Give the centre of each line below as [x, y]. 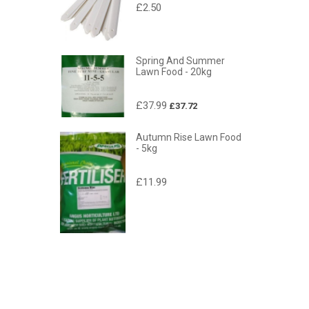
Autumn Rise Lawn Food [188, 138]
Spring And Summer [180, 61]
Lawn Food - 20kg [173, 72]
